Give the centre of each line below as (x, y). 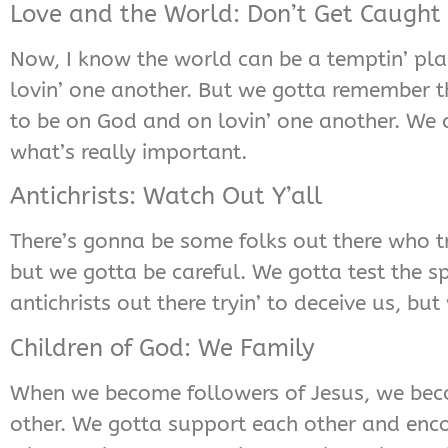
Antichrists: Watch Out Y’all (166, 196)
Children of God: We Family (162, 347)
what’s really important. (128, 151)
